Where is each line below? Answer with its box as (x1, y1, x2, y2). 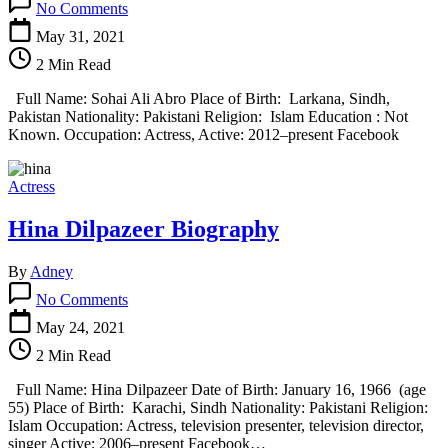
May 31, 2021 (36, 28, 125, 46)
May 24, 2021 (36, 318, 125, 336)
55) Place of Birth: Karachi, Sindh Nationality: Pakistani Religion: (8, 398, 432, 416)
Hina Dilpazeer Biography (8, 216, 279, 243)
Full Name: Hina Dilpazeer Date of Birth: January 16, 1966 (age (8, 380, 426, 398)
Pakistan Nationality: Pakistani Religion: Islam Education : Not (8, 108, 408, 126)
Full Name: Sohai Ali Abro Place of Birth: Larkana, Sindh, (8, 90, 390, 108)
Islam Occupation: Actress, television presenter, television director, (8, 416, 424, 434)
